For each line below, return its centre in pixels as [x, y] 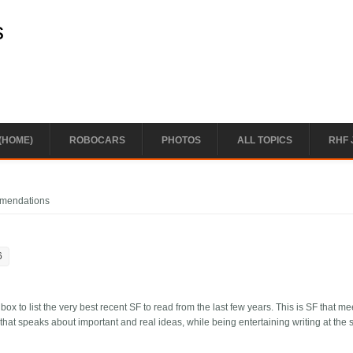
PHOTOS [181, 140]
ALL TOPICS [265, 140]
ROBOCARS [97, 140]
